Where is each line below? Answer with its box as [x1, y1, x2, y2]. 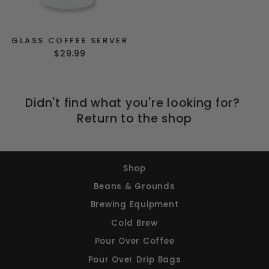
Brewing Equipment [90, 199, 179, 211]
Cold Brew [111, 217, 158, 229]
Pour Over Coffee [94, 235, 175, 247]
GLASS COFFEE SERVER [11, 34, 128, 46]
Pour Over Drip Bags [88, 253, 181, 265]
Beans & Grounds [94, 181, 175, 193]
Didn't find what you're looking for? [25, 94, 244, 111]
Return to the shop [76, 110, 193, 127]
